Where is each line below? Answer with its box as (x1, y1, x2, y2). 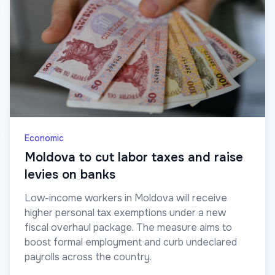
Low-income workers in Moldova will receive (25, 191, 227, 204)
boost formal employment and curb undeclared (25, 235, 237, 249)
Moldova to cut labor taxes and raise (25, 149, 243, 165)
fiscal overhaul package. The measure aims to (25, 220, 232, 234)
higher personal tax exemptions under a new (25, 206, 226, 219)
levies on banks (25, 166, 115, 182)
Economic (25, 132, 64, 144)
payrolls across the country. (25, 250, 152, 263)
